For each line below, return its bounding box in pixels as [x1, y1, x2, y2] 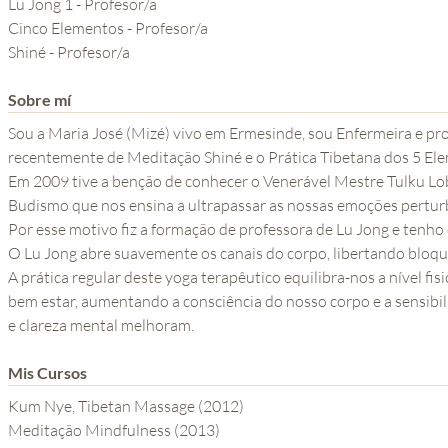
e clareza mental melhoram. [8, 315, 194, 336]
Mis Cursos [8, 363, 87, 383]
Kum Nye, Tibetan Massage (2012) [198, 396, 244, 417]
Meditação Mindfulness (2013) [8, 420, 220, 441]
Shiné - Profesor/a [8, 42, 130, 63]
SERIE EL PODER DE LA [178, 40, 364, 63]
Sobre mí [8, 90, 71, 110]
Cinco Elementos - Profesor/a [8, 18, 208, 39]
